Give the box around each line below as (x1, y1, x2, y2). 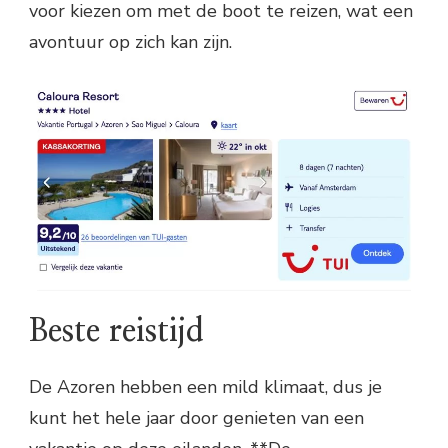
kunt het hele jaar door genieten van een (29, 406, 364, 431)
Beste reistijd (29, 315, 204, 348)
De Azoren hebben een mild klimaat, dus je (29, 375, 382, 400)
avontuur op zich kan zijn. (29, 29, 232, 54)
